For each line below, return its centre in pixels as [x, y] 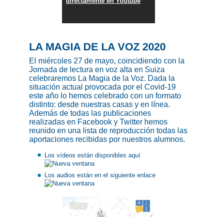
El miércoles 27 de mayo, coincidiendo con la [107, 61]
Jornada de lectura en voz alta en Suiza [97, 69]
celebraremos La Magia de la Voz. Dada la [102, 78]
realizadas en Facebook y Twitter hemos [98, 122]
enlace [146, 175]
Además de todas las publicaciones [90, 113]
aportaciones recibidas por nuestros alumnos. [107, 139]
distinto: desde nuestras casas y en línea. [100, 104]
